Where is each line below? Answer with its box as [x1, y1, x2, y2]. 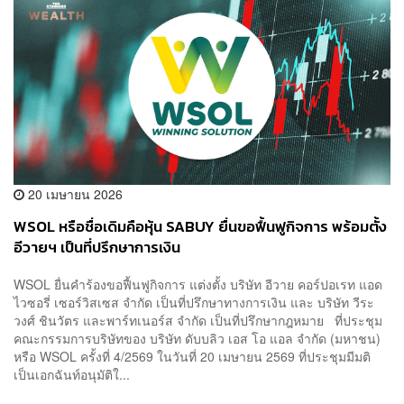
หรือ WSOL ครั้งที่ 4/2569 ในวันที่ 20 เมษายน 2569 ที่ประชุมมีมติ [14, 347, 371, 366]
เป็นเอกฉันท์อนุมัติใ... [14, 365, 130, 384]
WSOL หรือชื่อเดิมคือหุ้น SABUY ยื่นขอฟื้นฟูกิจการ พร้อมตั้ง [14, 215, 387, 238]
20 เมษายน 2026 [24, 184, 123, 203]
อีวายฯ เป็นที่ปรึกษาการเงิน [14, 235, 180, 259]
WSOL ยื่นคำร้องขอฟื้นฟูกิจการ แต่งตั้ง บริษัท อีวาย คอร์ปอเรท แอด [14, 275, 382, 294]
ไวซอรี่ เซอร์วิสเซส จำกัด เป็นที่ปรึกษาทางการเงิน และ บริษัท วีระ [14, 293, 374, 312]
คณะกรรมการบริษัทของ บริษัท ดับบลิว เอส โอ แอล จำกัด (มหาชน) [14, 329, 381, 348]
